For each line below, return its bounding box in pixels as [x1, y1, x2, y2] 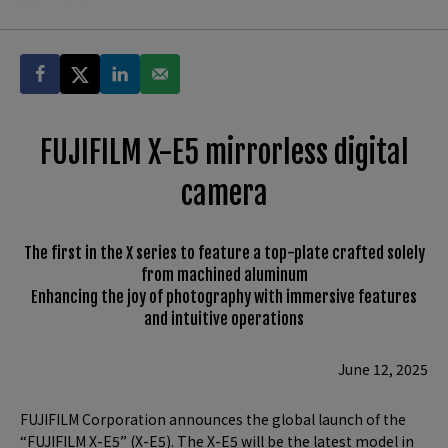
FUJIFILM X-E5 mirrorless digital [39, 134, 409, 172]
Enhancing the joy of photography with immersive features [31, 287, 417, 308]
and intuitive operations [144, 309, 304, 330]
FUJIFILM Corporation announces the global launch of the [20, 409, 406, 430]
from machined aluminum [140, 265, 308, 286]
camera [180, 175, 268, 213]
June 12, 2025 [338, 359, 428, 380]
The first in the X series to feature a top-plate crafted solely [23, 243, 425, 264]
